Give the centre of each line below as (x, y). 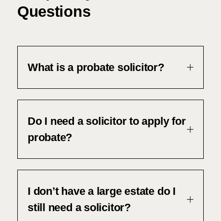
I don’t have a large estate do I (102, 191)
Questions (54, 12)
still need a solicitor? (79, 207)
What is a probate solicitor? (96, 67)
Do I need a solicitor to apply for (107, 121)
